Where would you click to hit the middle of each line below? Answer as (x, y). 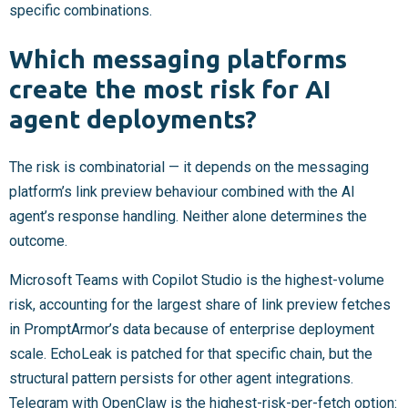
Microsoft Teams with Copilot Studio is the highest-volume (197, 280)
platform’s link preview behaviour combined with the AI (182, 192)
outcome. (38, 241)
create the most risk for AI (170, 89)
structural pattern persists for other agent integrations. (181, 379)
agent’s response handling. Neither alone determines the (188, 217)
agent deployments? (133, 119)
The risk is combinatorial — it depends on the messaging (189, 168)
